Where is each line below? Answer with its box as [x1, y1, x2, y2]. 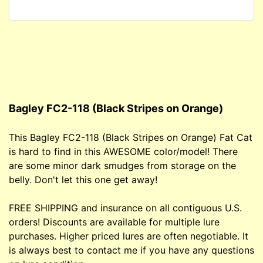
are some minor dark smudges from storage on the [9, 160, 236, 172]
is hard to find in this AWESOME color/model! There [9, 146, 238, 158]
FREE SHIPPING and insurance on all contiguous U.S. [9, 202, 242, 214]
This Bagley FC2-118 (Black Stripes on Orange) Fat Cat [9, 131, 252, 144]
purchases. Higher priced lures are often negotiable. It [9, 230, 248, 242]
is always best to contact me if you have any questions [9, 244, 254, 257]
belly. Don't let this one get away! [9, 174, 157, 186]
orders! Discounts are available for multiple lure [9, 216, 220, 228]
